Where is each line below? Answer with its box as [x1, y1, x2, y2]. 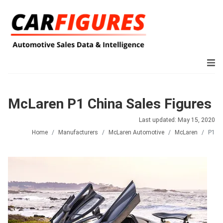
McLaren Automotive [109, 129, 164, 136]
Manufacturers [58, 129, 98, 136]
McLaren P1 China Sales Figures [8, 96, 212, 112]
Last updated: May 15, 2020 [139, 116, 215, 123]
